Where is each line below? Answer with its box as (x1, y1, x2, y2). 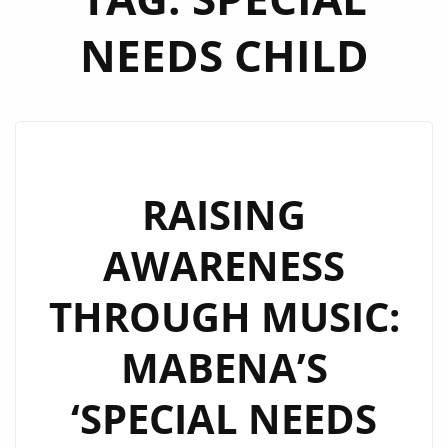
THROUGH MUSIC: (48, 289, 400, 344)
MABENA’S (120, 340, 328, 395)
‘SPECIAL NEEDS (71, 391, 377, 446)
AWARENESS (103, 238, 345, 293)
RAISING (142, 187, 306, 242)
